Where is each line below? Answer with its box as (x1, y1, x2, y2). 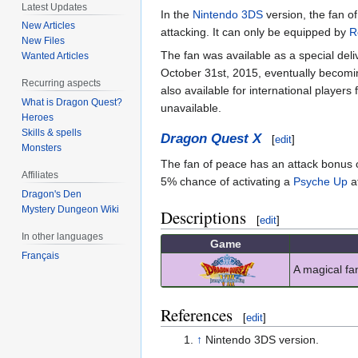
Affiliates (22, 169, 59, 181)
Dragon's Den (22, 188, 82, 200)
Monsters (22, 142, 62, 154)
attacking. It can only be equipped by (161, 26, 349, 39)
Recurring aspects (22, 78, 101, 89)
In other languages (22, 230, 104, 242)
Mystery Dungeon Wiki (22, 203, 120, 215)
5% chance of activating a (161, 175, 293, 189)
